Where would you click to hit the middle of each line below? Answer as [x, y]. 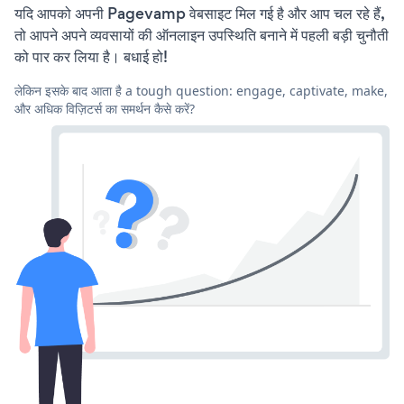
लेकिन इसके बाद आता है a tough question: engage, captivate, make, [201, 90]
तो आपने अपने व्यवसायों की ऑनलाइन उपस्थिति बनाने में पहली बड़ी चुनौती [202, 35]
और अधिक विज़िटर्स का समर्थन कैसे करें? [105, 108]
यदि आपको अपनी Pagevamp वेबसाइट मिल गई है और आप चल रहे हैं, [199, 13]
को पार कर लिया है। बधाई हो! [91, 56]
